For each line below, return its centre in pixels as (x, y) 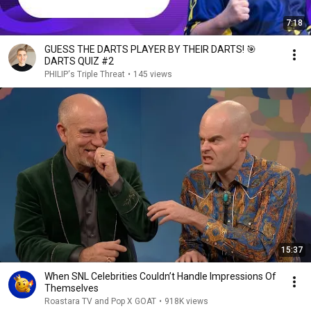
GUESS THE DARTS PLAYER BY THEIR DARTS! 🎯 (150, 49)
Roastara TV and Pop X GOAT (100, 301)
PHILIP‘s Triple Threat (85, 74)
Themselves (72, 288)
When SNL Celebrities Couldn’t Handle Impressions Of (160, 276)
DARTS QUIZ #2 (79, 61)
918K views (186, 301)
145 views (153, 74)
